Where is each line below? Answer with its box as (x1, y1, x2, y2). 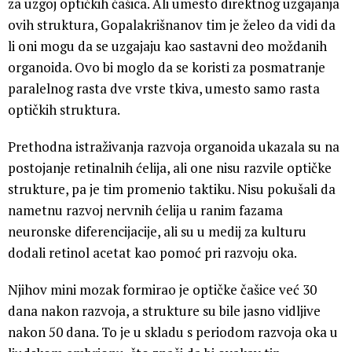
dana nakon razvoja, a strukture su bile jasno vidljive (8, 301, 321, 320)
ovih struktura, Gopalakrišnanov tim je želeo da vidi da (8, 15, 335, 34)
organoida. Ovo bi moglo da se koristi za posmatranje (8, 57, 325, 76)
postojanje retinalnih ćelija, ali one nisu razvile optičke (8, 158, 332, 177)
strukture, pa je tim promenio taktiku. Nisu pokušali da (8, 179, 335, 198)
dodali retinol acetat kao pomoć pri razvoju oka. (8, 243, 297, 262)
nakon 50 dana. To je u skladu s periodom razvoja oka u (8, 322, 338, 341)
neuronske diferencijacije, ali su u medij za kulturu (8, 222, 306, 240)
